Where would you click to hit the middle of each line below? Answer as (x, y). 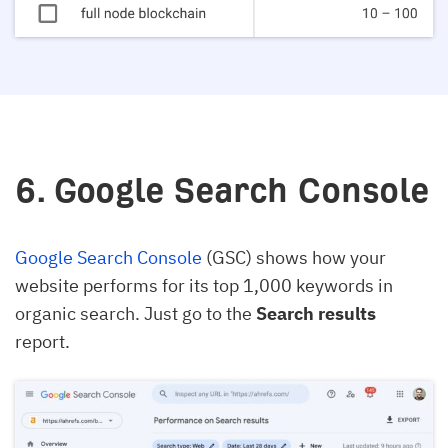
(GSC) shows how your (294, 257)
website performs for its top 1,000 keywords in (204, 285)
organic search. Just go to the (135, 313)
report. (42, 341)
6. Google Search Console (222, 190)
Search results (316, 313)
